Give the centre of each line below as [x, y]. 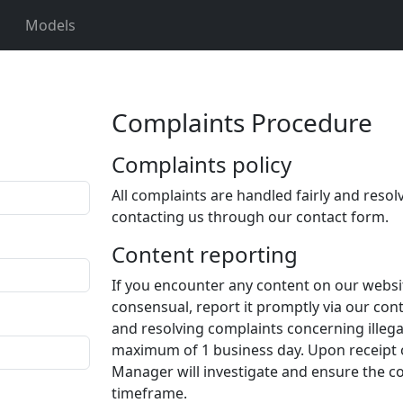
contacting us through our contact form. [250, 217]
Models [50, 25]
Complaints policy [201, 164]
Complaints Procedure [242, 122]
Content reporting [205, 254]
